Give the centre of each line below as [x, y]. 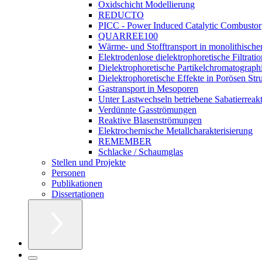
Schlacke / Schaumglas [141, 151]
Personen [68, 173]
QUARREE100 [128, 36]
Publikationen [77, 183]
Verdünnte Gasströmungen [147, 109]
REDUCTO [121, 15]
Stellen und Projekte [89, 162]
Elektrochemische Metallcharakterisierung [175, 130]
